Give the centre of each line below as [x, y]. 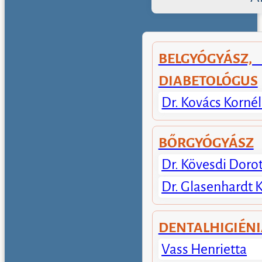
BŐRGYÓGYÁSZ [206, 143]
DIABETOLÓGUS [208, 81]
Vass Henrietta [204, 249]
